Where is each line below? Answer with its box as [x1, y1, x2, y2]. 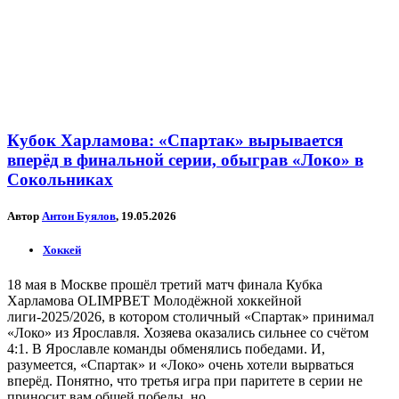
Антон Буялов [42, 208, 116, 223]
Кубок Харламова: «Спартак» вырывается [7, 130, 343, 150]
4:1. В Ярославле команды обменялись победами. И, [7, 341, 325, 357]
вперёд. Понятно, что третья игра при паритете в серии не [7, 373, 362, 389]
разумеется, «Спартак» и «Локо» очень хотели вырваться [7, 357, 354, 373]
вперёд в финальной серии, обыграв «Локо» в [7, 150, 363, 169]
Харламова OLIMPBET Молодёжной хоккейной [7, 293, 302, 309]
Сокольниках [7, 169, 113, 189]
